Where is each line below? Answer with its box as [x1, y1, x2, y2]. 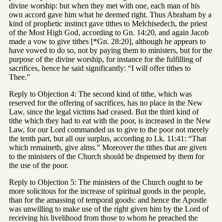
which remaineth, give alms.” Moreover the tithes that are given [9, 143, 207, 152]
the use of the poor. [9, 161, 68, 170]
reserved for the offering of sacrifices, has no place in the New [9, 99, 203, 108]
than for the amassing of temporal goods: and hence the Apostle [9, 196, 207, 205]
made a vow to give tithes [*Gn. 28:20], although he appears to [9, 37, 206, 46]
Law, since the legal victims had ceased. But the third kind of [9, 108, 199, 116]
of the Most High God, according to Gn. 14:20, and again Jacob [9, 28, 209, 37]
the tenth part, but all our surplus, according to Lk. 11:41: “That [9, 134, 206, 143]
